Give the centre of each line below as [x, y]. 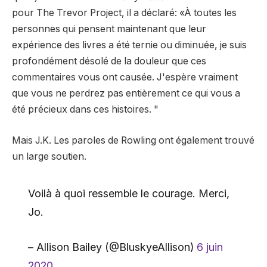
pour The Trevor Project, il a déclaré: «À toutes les [124, 13]
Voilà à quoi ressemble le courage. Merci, [128, 194]
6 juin [209, 247]
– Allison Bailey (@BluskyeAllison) [112, 247]
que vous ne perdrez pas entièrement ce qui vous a [126, 94]
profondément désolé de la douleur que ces [109, 61]
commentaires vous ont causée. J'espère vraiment [125, 77]
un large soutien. [49, 156]
